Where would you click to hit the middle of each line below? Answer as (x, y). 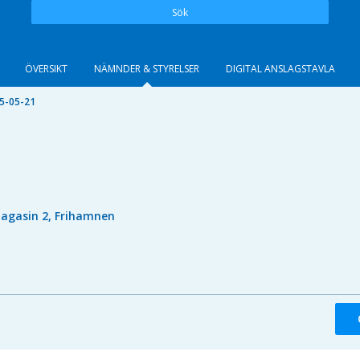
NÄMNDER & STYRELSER (147, 69)
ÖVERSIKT (46, 69)
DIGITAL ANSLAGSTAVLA (280, 69)
